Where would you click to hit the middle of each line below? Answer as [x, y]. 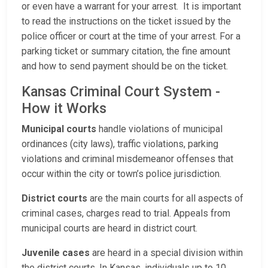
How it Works [64, 109]
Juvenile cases [56, 253]
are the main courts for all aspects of [165, 199]
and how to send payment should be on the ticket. [126, 66]
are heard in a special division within [166, 253]
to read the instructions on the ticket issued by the [126, 22]
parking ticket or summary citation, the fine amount [126, 51]
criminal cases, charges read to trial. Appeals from [126, 214]
